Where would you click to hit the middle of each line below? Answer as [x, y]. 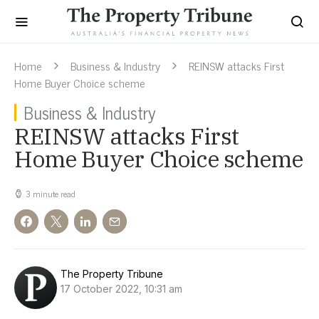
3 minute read [51, 194]
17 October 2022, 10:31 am [121, 289]
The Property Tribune [112, 274]
